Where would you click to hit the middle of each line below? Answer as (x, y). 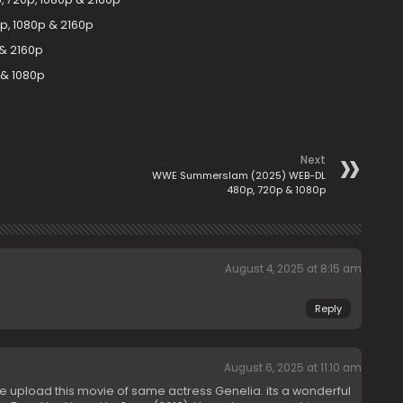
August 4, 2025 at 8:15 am (293, 269)
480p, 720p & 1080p (276, 190)
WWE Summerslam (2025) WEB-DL (238, 175)
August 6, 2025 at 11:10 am (292, 368)
